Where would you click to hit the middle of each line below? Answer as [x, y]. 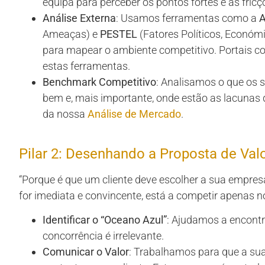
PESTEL [119, 34]
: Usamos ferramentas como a [188, 18]
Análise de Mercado [134, 114]
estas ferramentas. [86, 66]
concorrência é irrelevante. [103, 236]
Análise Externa [79, 18]
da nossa [65, 114]
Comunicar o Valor [86, 252]
